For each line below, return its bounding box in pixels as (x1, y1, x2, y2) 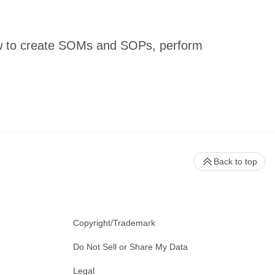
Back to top (214, 157, 257, 167)
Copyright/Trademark (73, 218, 155, 228)
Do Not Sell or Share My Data (73, 242, 188, 252)
